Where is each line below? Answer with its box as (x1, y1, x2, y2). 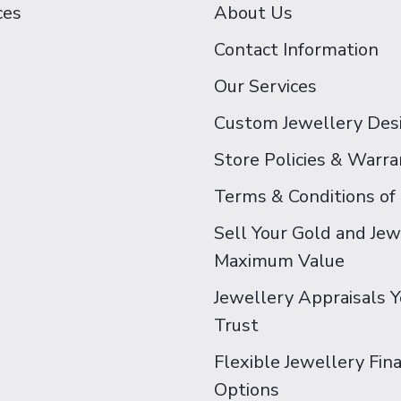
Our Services (214, 74, 317, 98)
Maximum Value (214, 249, 345, 273)
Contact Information (214, 38, 379, 62)
